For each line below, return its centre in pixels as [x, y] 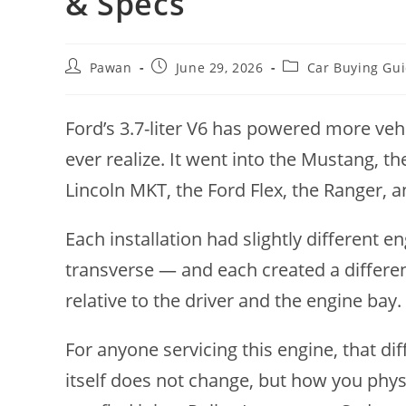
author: [89, 83]
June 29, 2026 [219, 68]
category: [312, 83]
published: [186, 83]
